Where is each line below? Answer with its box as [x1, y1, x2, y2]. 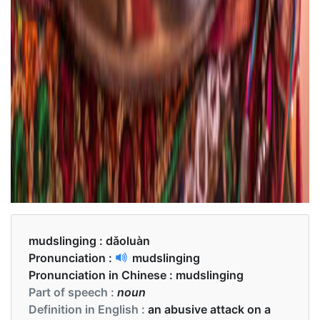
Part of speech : [29, 285, 117, 300]
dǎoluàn [106, 234, 150, 249]
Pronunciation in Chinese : [29, 268, 176, 283]
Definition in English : [29, 302, 148, 317]
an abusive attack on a [148, 302, 271, 317]
